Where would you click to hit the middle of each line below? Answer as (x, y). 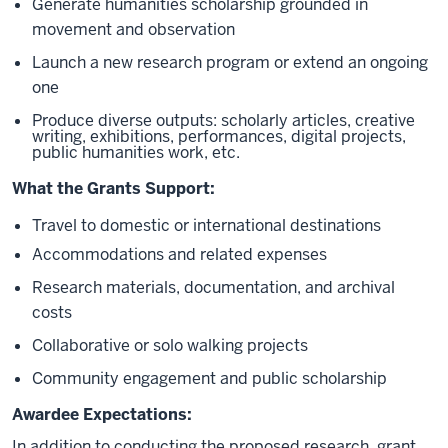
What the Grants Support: (113, 188)
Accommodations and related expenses (179, 254)
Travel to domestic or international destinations (206, 225)
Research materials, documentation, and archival (213, 287)
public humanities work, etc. (136, 152)
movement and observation (133, 29)
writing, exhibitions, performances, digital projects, (219, 136)
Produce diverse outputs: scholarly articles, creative (223, 120)
